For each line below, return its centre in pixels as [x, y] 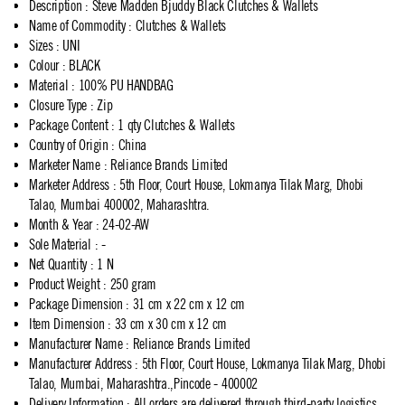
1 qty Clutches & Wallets [176, 125]
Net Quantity [58, 264]
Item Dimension [67, 324]
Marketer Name [65, 165]
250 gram [133, 284]
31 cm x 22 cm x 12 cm [188, 304]
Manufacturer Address [80, 363]
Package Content [69, 125]
